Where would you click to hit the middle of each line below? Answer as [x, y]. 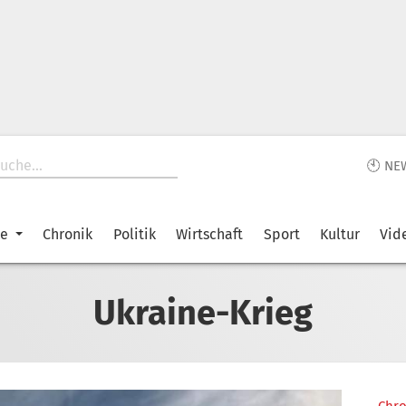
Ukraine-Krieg [203, 312]
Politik [134, 234]
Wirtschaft [210, 234]
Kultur [339, 234]
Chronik [68, 234]
